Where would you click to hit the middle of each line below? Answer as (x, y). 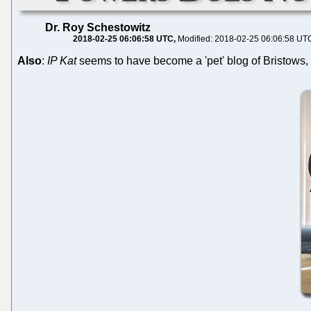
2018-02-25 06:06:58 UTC (123, 39)
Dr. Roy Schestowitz (98, 27)
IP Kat (62, 60)
